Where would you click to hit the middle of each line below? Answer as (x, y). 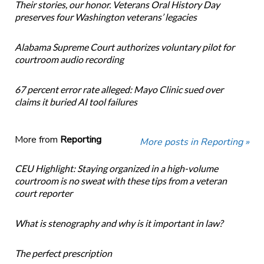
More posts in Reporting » (195, 142)
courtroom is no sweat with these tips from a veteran (121, 181)
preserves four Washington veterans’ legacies (105, 17)
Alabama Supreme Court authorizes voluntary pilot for (124, 47)
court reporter (43, 193)
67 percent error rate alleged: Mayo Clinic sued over (119, 90)
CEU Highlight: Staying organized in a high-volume (116, 169)
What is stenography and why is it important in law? (118, 223)
